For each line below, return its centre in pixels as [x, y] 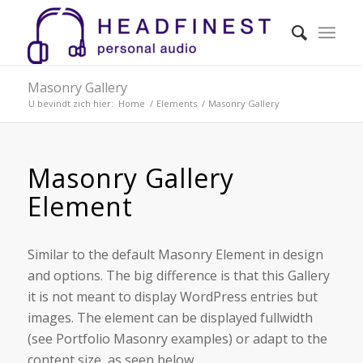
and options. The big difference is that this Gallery [178, 275]
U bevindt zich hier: [70, 103]
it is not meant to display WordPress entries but [172, 296]
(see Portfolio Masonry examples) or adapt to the [177, 338]
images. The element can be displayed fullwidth [170, 317]
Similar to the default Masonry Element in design [175, 254]
